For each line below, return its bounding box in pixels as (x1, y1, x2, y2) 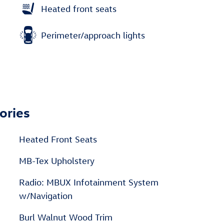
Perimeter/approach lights (41, 29, 145, 40)
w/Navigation (19, 190, 72, 201)
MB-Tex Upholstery (19, 155, 95, 166)
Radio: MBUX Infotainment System (19, 177, 158, 187)
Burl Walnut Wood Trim (19, 212, 112, 222)
